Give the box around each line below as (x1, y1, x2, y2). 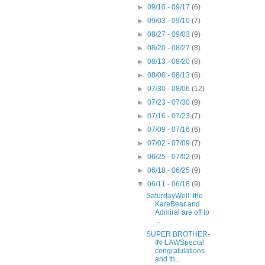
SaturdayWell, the (146, 192, 203, 201)
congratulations (154, 247, 205, 256)
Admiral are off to (154, 208, 209, 217)
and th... (154, 255, 180, 264)
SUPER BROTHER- (146, 230, 210, 239)
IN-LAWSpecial (154, 238, 204, 247)
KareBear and (154, 200, 200, 209)
